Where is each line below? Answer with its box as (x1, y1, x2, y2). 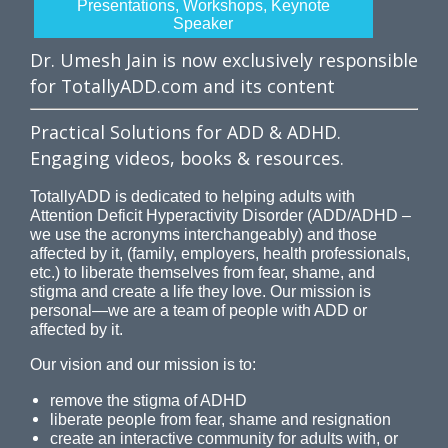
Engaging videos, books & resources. (30, 146, 344, 170)
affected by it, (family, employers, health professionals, (30, 244, 410, 263)
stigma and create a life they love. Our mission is (30, 282, 371, 301)
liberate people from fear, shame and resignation (50, 409, 391, 428)
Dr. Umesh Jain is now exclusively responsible (30, 48, 418, 73)
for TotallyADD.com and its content (30, 74, 335, 99)
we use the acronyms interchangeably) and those (30, 225, 377, 244)
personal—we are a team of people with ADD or (30, 301, 367, 320)
